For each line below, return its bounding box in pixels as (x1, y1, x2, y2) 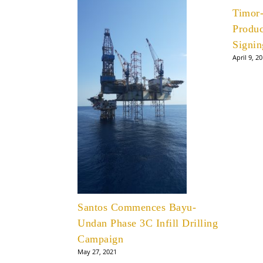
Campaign (77, 232, 123, 245)
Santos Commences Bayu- (77, 201, 196, 213)
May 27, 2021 (77, 247, 117, 256)
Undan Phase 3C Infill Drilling (77, 217, 218, 229)
